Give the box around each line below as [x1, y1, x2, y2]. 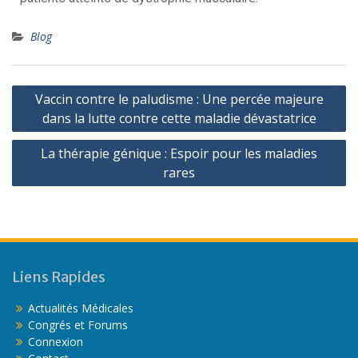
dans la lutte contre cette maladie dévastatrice [42, 109, 316, 127]
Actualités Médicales [28, 300, 133, 316]
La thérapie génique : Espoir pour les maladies [41, 144, 317, 162]
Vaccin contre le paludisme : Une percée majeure [34, 89, 324, 108]
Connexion [28, 333, 83, 349]
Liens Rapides [12, 267, 105, 286]
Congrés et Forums [28, 316, 128, 332]
